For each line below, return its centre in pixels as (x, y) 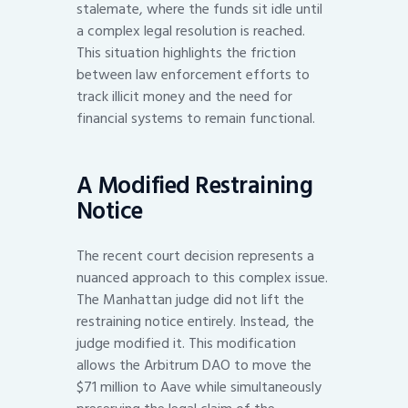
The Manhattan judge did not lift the (190, 300)
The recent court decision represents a (195, 256)
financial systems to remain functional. (196, 119)
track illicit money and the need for (184, 97)
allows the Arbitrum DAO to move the (194, 366)
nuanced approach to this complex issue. (202, 278)
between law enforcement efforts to (193, 75)
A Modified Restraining (195, 185)
